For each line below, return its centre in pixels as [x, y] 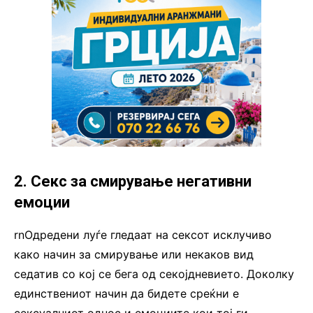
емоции [42, 203]
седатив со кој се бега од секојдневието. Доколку [154, 274]
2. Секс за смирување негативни [133, 182]
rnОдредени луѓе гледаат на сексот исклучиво [143, 235]
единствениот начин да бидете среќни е [126, 294]
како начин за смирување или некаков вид [134, 255]
